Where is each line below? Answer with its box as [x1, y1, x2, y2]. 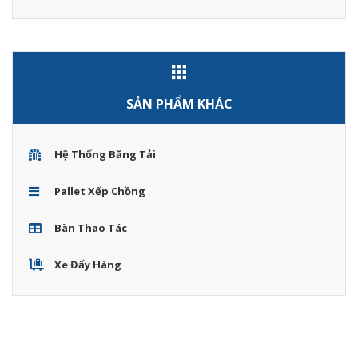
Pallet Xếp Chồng [54, 184, 145, 199]
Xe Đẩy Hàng [54, 257, 121, 272]
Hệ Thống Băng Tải [54, 147, 156, 162]
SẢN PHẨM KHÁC [125, 95, 233, 113]
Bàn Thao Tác [54, 221, 127, 236]
